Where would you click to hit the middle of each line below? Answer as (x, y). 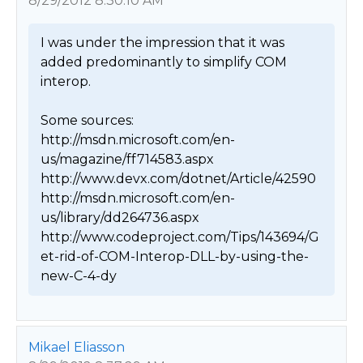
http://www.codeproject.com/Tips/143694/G (179, 237)
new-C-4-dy (80, 276)
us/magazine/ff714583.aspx (127, 160)
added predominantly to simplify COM (163, 62)
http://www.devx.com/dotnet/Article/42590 (178, 179)
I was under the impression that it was (162, 43)
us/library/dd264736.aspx (120, 218)
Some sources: (87, 121)
